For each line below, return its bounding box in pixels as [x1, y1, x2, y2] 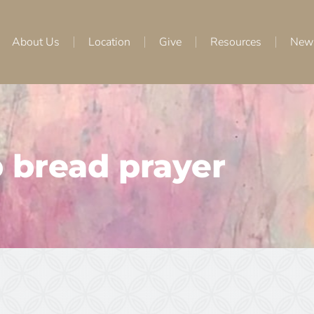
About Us [12, 34, 60, 50]
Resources [210, 34, 261, 50]
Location [88, 34, 130, 50]
